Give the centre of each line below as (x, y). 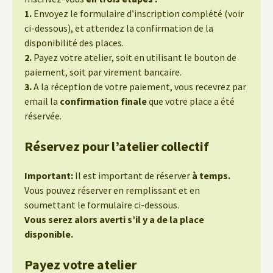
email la (42, 101)
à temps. (211, 175)
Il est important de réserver (133, 175)
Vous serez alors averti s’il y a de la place (114, 219)
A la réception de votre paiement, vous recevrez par (140, 87)
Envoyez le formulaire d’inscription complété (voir (139, 13)
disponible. (49, 234)
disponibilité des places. (74, 43)
